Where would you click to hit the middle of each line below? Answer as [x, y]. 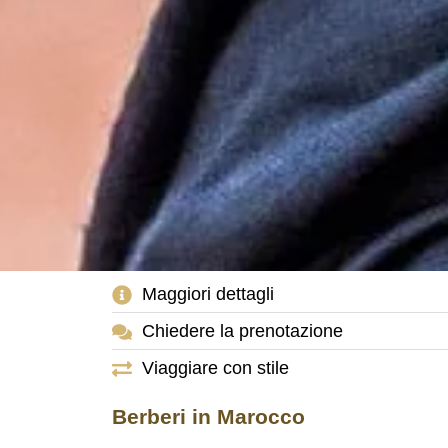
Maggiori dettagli [208, 294]
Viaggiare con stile [215, 368]
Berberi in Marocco [208, 417]
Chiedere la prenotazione [242, 331]
